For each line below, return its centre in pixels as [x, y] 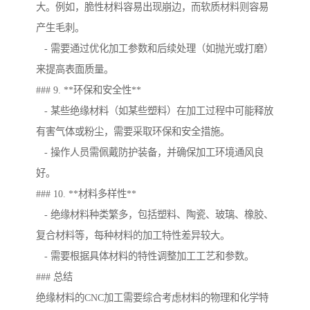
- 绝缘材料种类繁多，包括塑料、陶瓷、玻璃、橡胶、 [155, 215]
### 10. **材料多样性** [86, 194]
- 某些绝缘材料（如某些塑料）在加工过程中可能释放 [155, 111]
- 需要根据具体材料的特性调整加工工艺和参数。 [145, 256]
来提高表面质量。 [75, 70]
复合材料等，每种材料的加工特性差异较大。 [133, 236]
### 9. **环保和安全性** [89, 90]
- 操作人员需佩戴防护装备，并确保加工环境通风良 [150, 153]
